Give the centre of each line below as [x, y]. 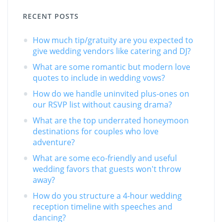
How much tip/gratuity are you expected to [113, 40]
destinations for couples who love [96, 131]
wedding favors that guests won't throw [107, 169]
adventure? [54, 142]
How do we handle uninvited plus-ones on [111, 94]
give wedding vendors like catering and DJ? [112, 51]
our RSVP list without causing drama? [102, 105]
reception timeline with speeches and [103, 207]
